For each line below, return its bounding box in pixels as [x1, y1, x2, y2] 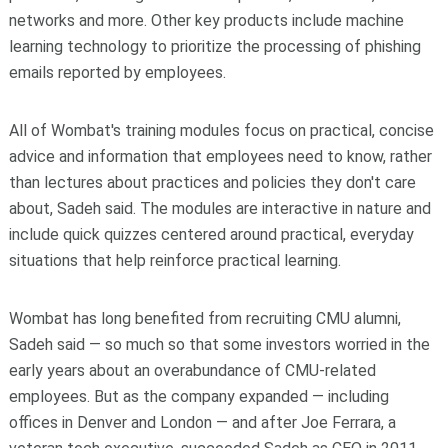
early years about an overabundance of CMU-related [8, 361, 376, 381]
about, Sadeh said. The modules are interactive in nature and [8, 199, 431, 219]
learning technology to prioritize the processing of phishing [8, 37, 421, 57]
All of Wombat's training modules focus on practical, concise [8, 121, 434, 141]
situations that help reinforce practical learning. [8, 251, 341, 271]
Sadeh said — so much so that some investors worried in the [8, 335, 430, 355]
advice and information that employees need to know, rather [8, 147, 432, 167]
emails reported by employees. [8, 63, 226, 83]
